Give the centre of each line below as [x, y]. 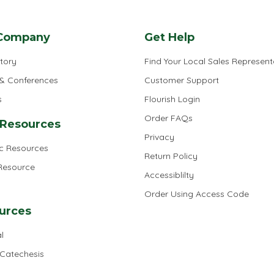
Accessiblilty [169, 175]
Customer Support [182, 80]
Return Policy [171, 156]
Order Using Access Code [197, 194]
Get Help [169, 37]
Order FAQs [168, 118]
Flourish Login [172, 99]
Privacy [159, 137]
